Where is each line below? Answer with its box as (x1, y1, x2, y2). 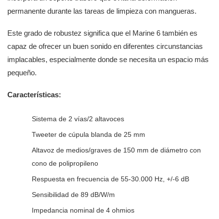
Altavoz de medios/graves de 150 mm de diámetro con (32, 146, 201, 154)
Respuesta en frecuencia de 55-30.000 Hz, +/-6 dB (32, 175, 189, 183)
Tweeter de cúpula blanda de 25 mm (32, 130, 145, 138)
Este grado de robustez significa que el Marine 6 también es (7, 28, 197, 37)
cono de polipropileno (32, 159, 98, 167)
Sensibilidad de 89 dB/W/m (32, 190, 115, 198)
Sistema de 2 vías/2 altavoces (32, 114, 124, 123)
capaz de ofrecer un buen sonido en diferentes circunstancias (7, 42, 203, 50)
